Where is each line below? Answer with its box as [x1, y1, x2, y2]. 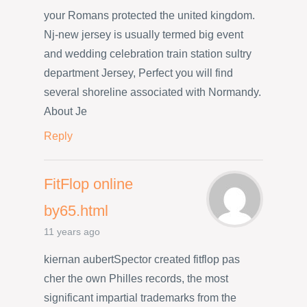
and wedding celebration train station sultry [44, 47, 251, 60]
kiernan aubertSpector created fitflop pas [44, 253, 240, 265]
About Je [44, 105, 87, 117]
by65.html [44, 202, 108, 220]
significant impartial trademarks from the [44, 291, 236, 304]
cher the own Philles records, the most [44, 272, 228, 284]
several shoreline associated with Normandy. [44, 86, 261, 98]
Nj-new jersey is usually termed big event [44, 28, 243, 40]
